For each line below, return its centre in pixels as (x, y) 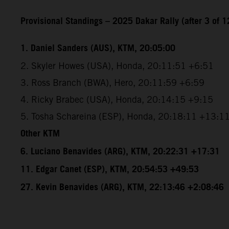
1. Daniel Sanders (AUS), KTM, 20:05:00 (98, 48)
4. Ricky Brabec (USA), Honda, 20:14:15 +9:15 (117, 99)
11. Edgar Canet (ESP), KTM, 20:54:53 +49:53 (110, 169)
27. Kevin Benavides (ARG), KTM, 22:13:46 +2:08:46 (122, 187)
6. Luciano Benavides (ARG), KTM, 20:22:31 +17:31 (120, 152)
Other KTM (40, 134)
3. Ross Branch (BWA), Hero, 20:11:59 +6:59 (112, 82)
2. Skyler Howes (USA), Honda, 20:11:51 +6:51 (117, 65)
